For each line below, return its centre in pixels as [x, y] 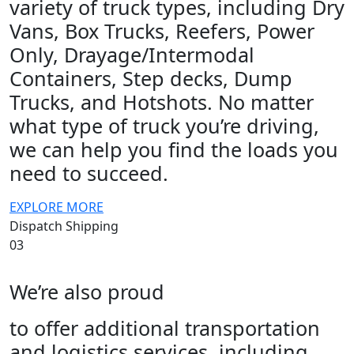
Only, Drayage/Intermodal [132, 54]
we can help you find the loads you [174, 149]
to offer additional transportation [165, 328]
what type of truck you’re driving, [164, 125]
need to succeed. [89, 173]
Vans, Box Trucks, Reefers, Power [162, 30]
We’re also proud [87, 291]
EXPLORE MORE [56, 207]
